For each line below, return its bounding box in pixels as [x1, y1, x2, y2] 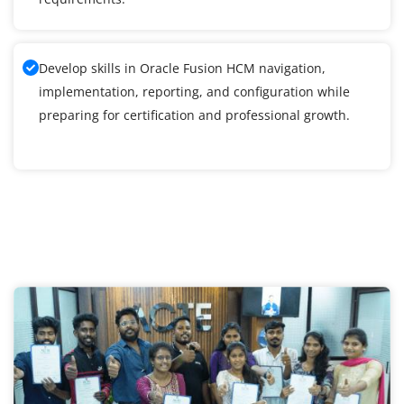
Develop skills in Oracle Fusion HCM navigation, [39, 60, 326, 78]
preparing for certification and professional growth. [39, 106, 350, 124]
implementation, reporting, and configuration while [39, 83, 350, 101]
